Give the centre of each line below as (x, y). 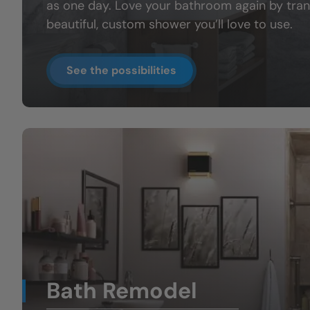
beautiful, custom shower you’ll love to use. (170, 24)
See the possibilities (121, 70)
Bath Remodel (122, 290)
